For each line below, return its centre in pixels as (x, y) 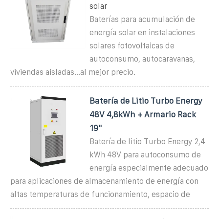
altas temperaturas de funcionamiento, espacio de (100, 194)
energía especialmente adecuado (149, 168)
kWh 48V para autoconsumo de (145, 154)
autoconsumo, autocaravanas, (142, 59)
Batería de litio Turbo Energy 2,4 (148, 141)
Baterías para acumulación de (142, 19)
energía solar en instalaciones (142, 32)
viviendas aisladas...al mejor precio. (73, 72)
